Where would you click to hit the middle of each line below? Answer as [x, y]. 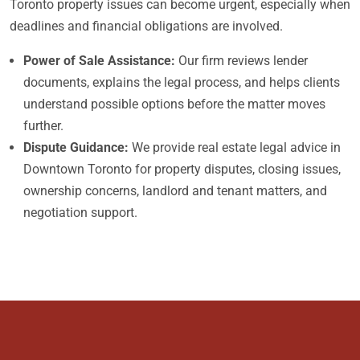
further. [43, 126]
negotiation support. [80, 213]
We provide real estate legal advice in [235, 147]
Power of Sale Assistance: [99, 61]
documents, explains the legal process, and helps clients [182, 82]
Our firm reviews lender [241, 61]
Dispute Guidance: [76, 147]
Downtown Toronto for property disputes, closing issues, [182, 169]
